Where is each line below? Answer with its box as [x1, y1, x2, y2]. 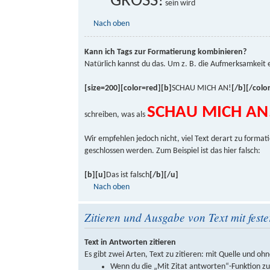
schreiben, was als [84, 110, 147, 119]
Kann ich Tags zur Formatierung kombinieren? [84, 47, 246, 57]
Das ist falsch [106, 170, 149, 180]
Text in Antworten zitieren [84, 238, 176, 248]
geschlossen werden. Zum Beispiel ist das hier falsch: [84, 146, 260, 155]
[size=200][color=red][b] [84, 83, 172, 93]
